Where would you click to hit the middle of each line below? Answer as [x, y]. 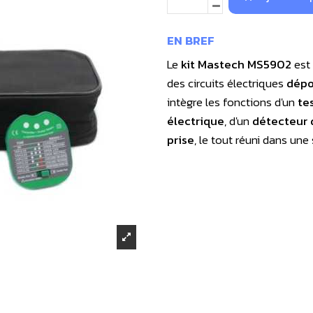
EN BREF [191, 41]
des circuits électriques [227, 83]
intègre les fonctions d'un [232, 102]
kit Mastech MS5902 [238, 64]
